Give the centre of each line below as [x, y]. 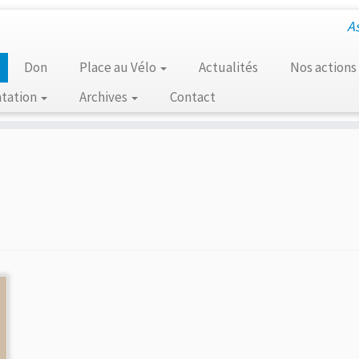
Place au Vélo [119, 67]
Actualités [228, 67]
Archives [104, 97]
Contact [192, 97]
